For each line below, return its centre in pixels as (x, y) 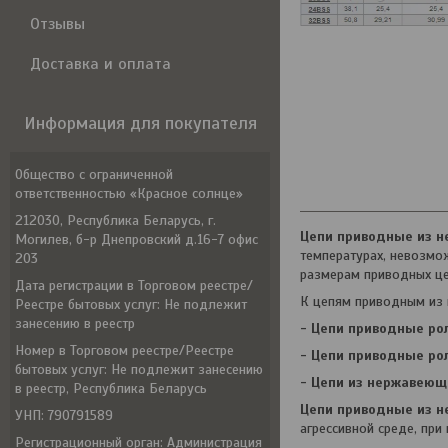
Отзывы (57, 24)
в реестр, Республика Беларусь (111, 388)
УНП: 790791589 (64, 415)
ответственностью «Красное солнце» (129, 193)
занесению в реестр (75, 323)
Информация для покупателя (140, 123)
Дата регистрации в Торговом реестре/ (134, 285)
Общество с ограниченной (94, 174)
